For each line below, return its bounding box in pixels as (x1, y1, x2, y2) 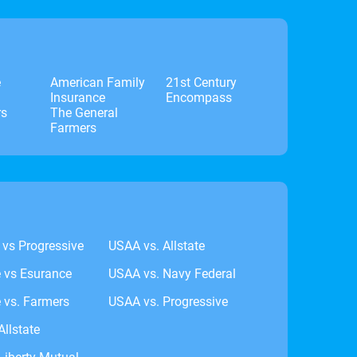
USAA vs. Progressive (108, 293, 228, 309)
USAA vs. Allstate (108, 237, 205, 253)
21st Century (165, 74, 237, 90)
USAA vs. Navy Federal (108, 265, 236, 281)
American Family (50, 74, 146, 90)
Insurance (50, 89, 106, 105)
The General (50, 104, 119, 120)
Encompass (165, 89, 232, 105)
